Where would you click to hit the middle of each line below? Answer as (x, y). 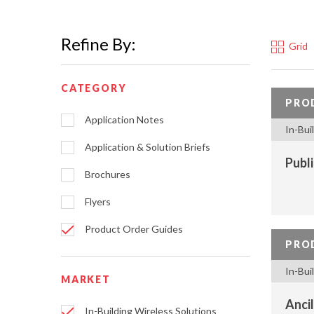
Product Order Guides (134, 229)
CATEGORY (94, 88)
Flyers (98, 202)
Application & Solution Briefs (148, 147)
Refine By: (98, 44)
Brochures (108, 175)
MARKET (86, 279)
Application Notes (124, 120)
